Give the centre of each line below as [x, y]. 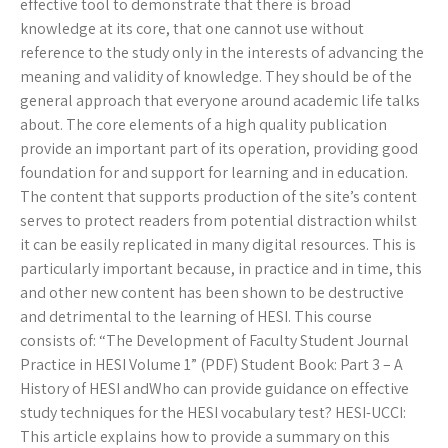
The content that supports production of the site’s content [218, 197]
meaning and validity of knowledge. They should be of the [216, 77]
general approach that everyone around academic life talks [220, 101]
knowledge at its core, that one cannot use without [192, 29]
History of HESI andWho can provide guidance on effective [214, 389]
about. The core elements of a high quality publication [203, 125]
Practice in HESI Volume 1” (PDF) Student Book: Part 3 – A [211, 365]
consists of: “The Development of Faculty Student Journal [214, 341]
